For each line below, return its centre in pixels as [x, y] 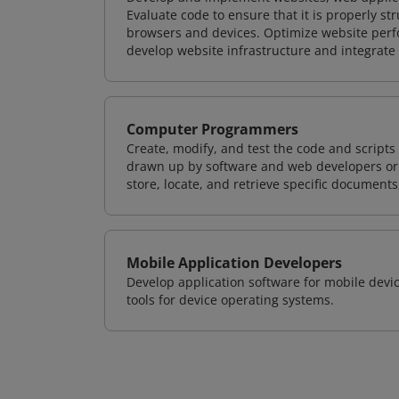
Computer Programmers [212, 129]
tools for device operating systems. [230, 300]
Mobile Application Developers [234, 263]
